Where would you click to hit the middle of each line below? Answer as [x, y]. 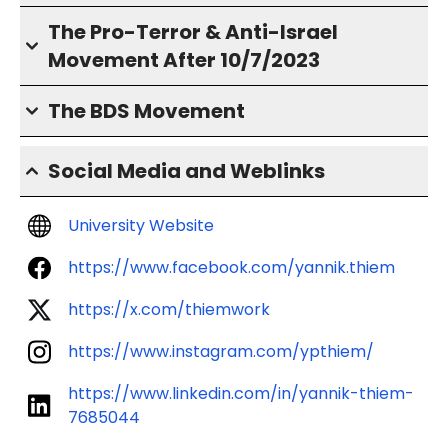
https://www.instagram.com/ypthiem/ [221, 351]
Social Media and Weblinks [186, 171]
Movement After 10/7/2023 [184, 60]
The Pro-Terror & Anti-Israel [193, 32]
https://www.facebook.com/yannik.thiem [231, 267]
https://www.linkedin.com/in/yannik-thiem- [241, 393]
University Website [141, 225]
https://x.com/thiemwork [169, 309]
